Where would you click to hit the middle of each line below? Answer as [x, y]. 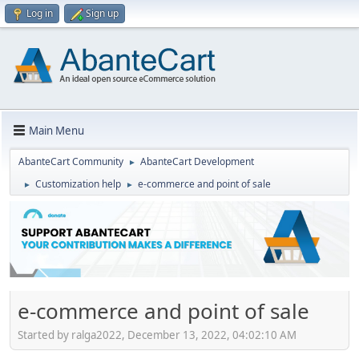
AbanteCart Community [71, 161]
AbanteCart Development [197, 161]
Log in [40, 13]
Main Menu [56, 130]
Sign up [102, 13]
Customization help [78, 184]
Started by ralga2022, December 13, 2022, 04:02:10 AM [157, 335]
